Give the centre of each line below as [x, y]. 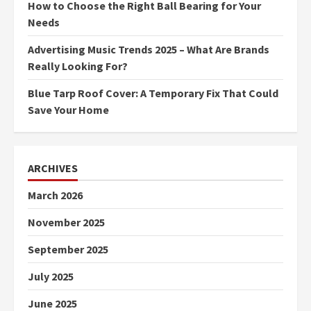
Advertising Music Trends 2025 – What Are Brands [149, 49]
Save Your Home [68, 109]
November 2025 [66, 222]
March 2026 [55, 195]
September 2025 [68, 249]
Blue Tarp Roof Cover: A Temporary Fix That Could [153, 93]
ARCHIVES [53, 168]
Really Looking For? [78, 66]
